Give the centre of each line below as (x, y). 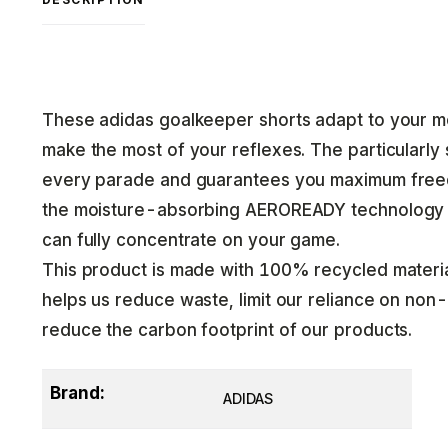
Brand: (77, 393)
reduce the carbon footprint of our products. (227, 330)
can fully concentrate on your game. (191, 240)
